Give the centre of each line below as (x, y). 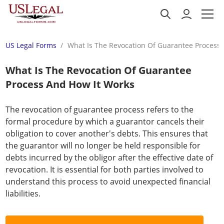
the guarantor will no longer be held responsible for (103, 145)
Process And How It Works (70, 84)
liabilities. (23, 193)
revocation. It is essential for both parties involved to (104, 169)
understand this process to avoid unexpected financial (108, 181)
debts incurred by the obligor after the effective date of (109, 157)
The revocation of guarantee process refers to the (99, 109)
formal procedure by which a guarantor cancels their (105, 121)
